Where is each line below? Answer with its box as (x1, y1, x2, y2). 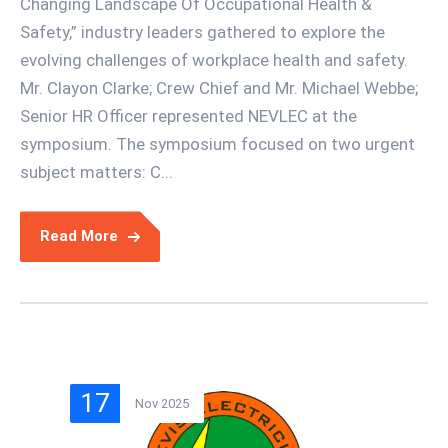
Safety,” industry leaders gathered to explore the (20, 22, 385, 43)
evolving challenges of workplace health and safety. (20, 50, 408, 71)
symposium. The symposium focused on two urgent (20, 134, 415, 155)
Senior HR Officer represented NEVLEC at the (20, 106, 357, 127)
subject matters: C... (20, 162, 173, 183)
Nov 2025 (135, 396, 189, 412)
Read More (40, 227, 118, 246)
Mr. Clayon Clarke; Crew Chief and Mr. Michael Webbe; (20, 78, 418, 99)
